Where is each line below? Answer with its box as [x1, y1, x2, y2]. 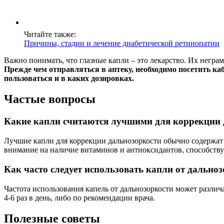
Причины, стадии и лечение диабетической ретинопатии [24, 38, 219, 47]
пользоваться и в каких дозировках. [4, 73, 134, 82]
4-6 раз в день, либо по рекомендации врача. [4, 193, 155, 202]
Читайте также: [24, 29, 76, 38]
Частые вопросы [4, 92, 95, 106]
